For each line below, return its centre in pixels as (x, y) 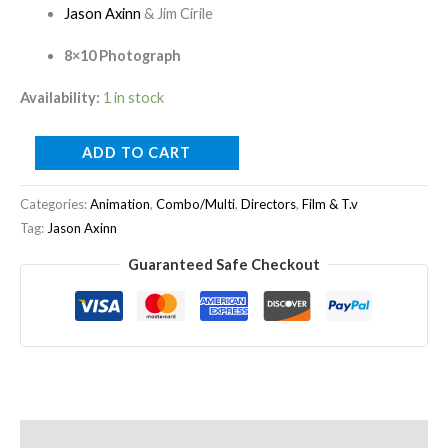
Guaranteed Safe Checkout (224, 264)
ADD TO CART (137, 153)
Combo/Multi (195, 204)
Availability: (60, 97)
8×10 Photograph (122, 55)
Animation (120, 204)
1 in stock (133, 97)
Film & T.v (330, 204)
